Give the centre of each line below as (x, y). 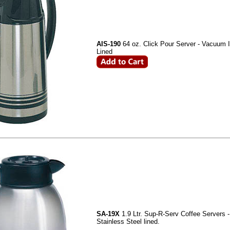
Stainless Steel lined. (128, 222)
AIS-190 (110, 44)
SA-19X (109, 214)
